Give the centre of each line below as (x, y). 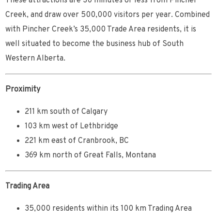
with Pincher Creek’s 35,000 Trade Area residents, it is (101, 30)
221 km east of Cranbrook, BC (77, 141)
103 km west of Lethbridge (72, 127)
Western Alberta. (36, 59)
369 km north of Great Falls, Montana (91, 156)
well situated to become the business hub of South (95, 44)
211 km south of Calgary (66, 112)
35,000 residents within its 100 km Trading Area (108, 209)
